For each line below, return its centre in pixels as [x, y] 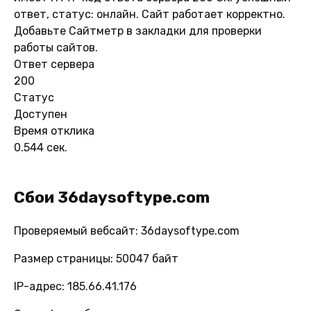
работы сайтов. [56, 47]
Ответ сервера [54, 64]
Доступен [41, 114]
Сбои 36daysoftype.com [112, 197]
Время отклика [54, 131]
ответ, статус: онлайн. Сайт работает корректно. [150, 14]
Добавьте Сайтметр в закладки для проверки [138, 31]
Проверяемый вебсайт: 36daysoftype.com [127, 230]
